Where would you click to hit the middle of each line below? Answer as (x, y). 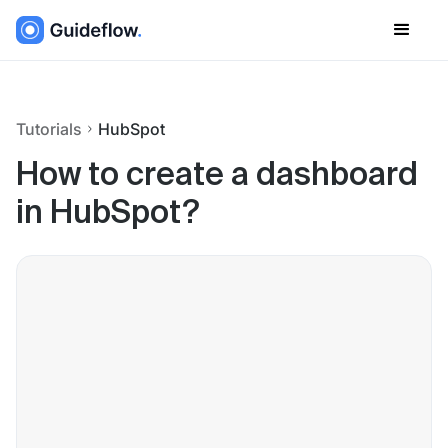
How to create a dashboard (217, 176)
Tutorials (49, 129)
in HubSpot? (107, 214)
